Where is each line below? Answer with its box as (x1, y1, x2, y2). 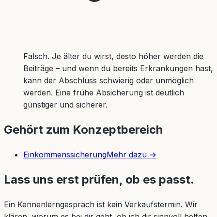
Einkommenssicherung (23, 150, 107, 160)
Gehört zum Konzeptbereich (4, 123, 163, 137)
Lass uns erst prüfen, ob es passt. (4, 172, 194, 187)
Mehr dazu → (107, 150, 156, 160)
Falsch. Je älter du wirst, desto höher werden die (23, 51, 203, 62)
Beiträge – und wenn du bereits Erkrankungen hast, (23, 63, 213, 74)
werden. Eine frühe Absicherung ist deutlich (23, 88, 184, 98)
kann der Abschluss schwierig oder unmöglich (23, 76, 194, 86)
